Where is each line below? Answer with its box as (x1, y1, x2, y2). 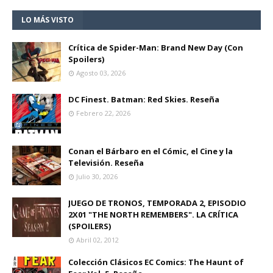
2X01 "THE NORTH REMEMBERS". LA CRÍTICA (68, 209, 238, 221)
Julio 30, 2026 (76, 172, 118, 182)
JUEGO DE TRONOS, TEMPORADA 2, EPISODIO (68, 197, 246, 209)
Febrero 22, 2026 (76, 108, 130, 118)
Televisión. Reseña (68, 157, 144, 169)
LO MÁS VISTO (21, 15, 74, 26)
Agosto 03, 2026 (76, 68, 126, 78)
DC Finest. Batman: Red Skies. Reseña (68, 94, 219, 105)
